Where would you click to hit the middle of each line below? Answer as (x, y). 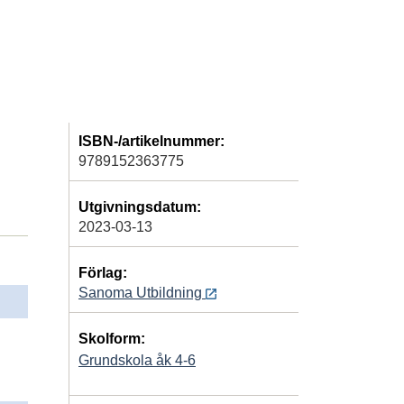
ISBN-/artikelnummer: (151, 141)
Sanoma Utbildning (142, 292)
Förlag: (103, 272)
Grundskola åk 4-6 (137, 360)
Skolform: (112, 338)
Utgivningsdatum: (140, 207)
